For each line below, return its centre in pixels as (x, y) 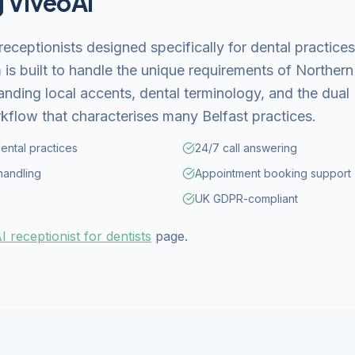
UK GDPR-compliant (246, 198)
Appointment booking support (273, 173)
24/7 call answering (246, 148)
